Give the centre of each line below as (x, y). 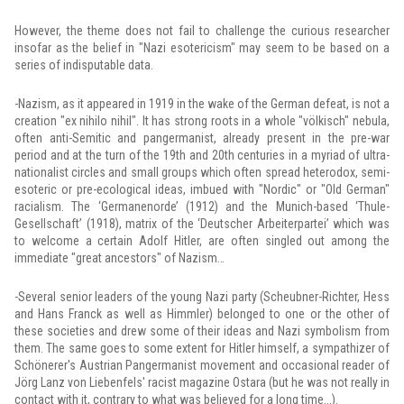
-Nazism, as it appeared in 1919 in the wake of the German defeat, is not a (202, 104)
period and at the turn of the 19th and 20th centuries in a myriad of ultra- (202, 155)
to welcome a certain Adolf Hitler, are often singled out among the (202, 241)
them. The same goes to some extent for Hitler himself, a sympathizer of (202, 348)
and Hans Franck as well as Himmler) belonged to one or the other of (202, 314)
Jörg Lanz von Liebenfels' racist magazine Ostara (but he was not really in (202, 382)
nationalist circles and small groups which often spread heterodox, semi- (202, 172)
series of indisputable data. (84, 65)
